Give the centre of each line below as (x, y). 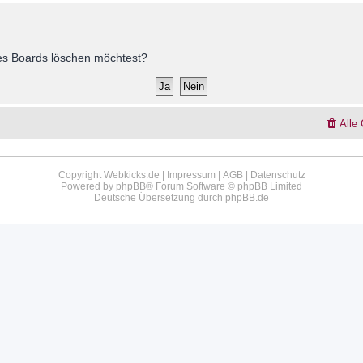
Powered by (88, 187)
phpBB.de (247, 198)
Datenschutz (278, 175)
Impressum (191, 175)
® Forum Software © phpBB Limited (224, 187)
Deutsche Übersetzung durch (160, 198)
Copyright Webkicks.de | (112, 175)
